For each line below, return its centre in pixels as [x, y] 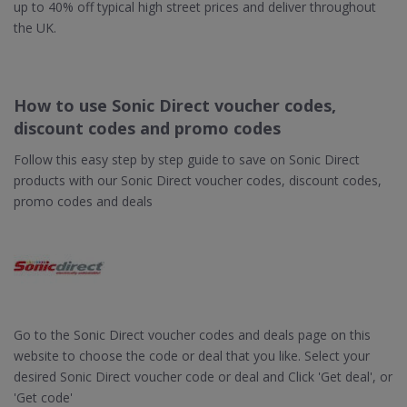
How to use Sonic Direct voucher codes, [175, 105]
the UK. [35, 28]
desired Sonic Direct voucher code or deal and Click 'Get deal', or [203, 377]
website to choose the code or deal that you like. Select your [192, 356]
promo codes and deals [83, 201]
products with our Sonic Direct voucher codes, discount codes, [198, 180]
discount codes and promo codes [147, 128]
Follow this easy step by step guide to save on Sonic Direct [187, 159]
